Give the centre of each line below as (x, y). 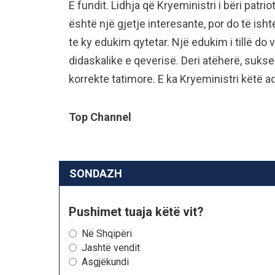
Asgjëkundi (105, 262)
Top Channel (100, 117)
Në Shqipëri (107, 234)
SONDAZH (96, 173)
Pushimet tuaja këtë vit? (136, 212)
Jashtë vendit (111, 248)
